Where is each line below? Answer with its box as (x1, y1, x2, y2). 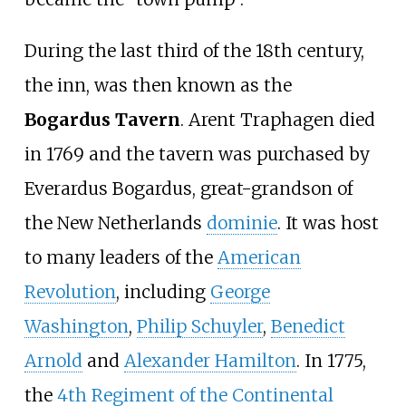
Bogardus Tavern (24, 109, 180, 131)
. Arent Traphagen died (179, 109, 375, 131)
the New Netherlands (24, 212, 207, 235)
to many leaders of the (24, 246, 217, 269)
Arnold (24, 350, 82, 372)
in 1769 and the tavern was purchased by (24, 143, 370, 166)
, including (115, 281, 210, 304)
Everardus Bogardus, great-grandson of (24, 178, 353, 200)
